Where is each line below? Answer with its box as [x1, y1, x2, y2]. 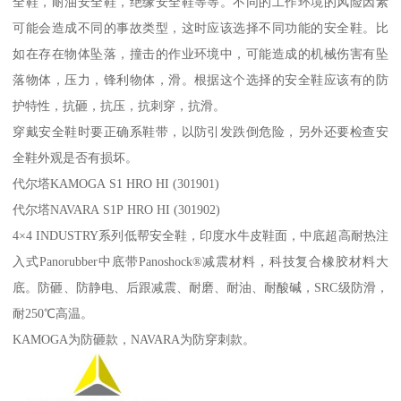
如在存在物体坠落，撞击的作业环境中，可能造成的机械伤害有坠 [13, 46, 388, 61]
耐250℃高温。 [13, 305, 94, 320]
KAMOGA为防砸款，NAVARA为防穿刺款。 [13, 331, 256, 346]
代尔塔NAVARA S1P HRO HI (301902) [13, 201, 221, 217]
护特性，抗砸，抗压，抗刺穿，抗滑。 [13, 98, 226, 113]
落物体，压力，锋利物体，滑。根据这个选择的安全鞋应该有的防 [13, 72, 388, 87]
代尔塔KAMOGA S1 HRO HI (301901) [13, 175, 220, 191]
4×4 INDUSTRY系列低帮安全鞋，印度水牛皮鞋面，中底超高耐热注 [13, 227, 388, 243]
